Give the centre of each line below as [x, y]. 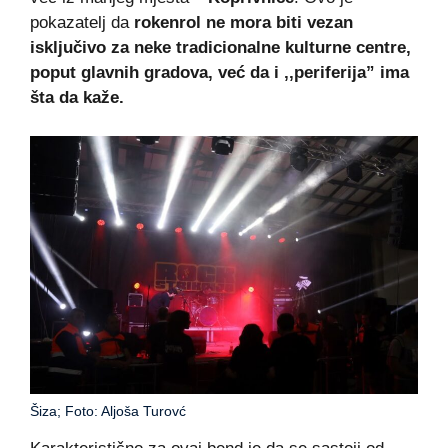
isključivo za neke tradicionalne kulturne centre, [220, 48]
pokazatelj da [82, 23]
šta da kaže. [77, 98]
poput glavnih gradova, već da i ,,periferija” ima [219, 73]
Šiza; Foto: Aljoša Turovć [108, 411]
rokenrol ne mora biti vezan [243, 23]
